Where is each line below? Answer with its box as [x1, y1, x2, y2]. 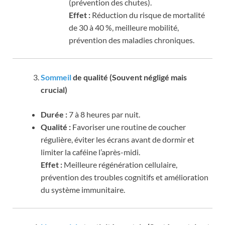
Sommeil [41, 72, 73, 82]
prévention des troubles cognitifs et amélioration [41, 172, 208, 182]
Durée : [41, 109, 67, 120]
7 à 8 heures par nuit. [67, 109, 140, 120]
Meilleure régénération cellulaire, [62, 160, 177, 170]
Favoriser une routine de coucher [71, 122, 186, 132]
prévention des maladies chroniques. [69, 35, 194, 45]
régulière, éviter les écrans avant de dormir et [41, 135, 194, 145]
